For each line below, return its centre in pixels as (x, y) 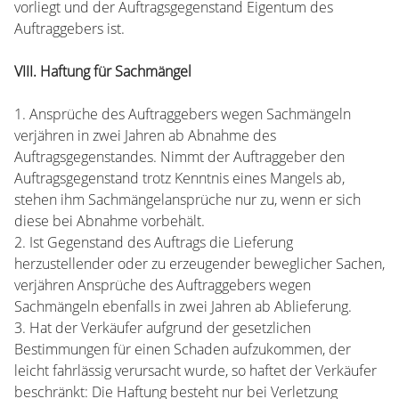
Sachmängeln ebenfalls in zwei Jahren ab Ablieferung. (183, 306)
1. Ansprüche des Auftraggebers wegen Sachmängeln (183, 114)
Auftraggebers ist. (69, 28)
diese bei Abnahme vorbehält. (110, 221)
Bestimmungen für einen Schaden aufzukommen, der (183, 349)
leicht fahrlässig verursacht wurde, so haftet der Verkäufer (195, 370)
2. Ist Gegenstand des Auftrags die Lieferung (154, 242)
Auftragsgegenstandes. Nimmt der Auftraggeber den (179, 157)
